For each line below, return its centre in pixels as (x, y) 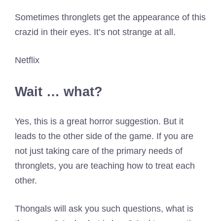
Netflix (27, 60)
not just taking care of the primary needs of (99, 151)
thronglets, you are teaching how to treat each (105, 166)
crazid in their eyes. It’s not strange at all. (95, 32)
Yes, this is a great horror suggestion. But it (99, 122)
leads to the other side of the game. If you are (104, 136)
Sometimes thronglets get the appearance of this (110, 17)
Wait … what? (59, 92)
